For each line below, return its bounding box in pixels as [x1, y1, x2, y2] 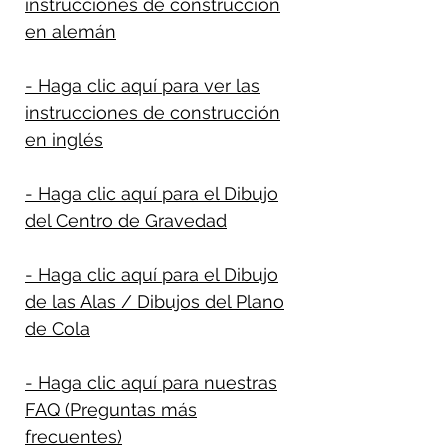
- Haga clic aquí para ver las [25, 74, 260, 96]
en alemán [25, 20, 116, 42]
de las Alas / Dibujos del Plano [25, 290, 284, 312]
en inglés [25, 128, 103, 150]
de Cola [25, 317, 90, 339]
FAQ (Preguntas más [25, 398, 197, 420]
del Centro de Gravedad [25, 209, 227, 231]
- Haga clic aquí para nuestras [25, 371, 277, 393]
